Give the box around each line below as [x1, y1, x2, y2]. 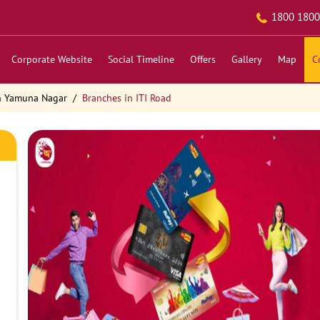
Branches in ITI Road [81, 91, 171, 104]
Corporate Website [11, 53, 92, 66]
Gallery [231, 53, 262, 66]
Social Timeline [107, 53, 174, 66]
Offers [189, 53, 216, 66]
